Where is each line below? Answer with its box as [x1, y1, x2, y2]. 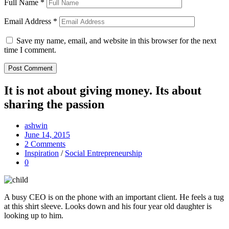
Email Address [4, 16, 53, 26]
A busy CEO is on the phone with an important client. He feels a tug [4, 193, 224, 202]
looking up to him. [4, 211, 63, 220]
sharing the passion [4, 97, 104, 111]
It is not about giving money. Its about [4, 83, 201, 97]
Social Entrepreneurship [65, 149, 142, 158]
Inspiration [25, 149, 59, 158]
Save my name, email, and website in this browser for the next [16, 36, 216, 45]
